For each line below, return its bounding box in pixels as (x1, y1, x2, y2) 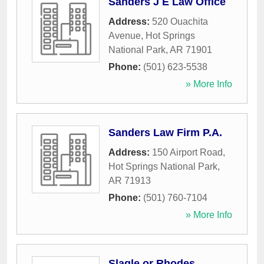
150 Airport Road (152, 147, 223, 158)
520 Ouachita (152, 16, 208, 27)
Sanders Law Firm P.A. (108, 127, 222, 139)
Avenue (108, 31, 141, 41)
